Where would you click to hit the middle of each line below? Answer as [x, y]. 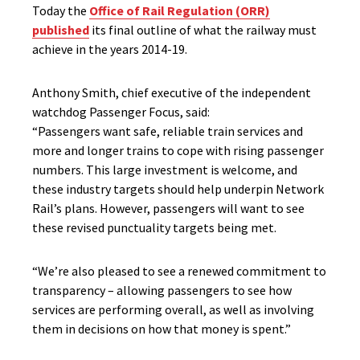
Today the [61, 10]
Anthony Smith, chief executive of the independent [172, 92]
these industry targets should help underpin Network [178, 189]
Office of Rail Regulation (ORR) [180, 10]
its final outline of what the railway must [203, 30]
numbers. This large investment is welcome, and [165, 170]
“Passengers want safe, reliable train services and [168, 131]
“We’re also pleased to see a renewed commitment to [179, 271]
